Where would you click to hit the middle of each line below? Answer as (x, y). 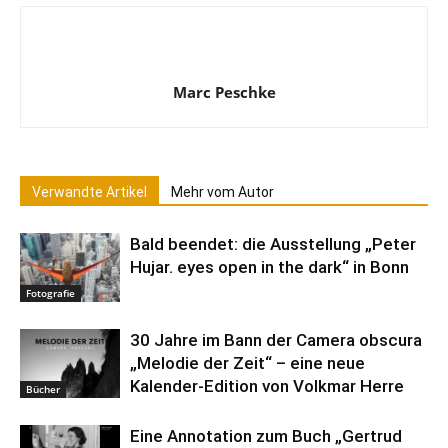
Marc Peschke (224, 92)
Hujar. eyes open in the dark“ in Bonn (269, 267)
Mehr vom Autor (222, 192)
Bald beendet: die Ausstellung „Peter (273, 244)
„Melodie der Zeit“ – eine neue (247, 363)
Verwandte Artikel (89, 192)
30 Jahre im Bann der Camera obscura (276, 340)
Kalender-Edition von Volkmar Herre (267, 386)
